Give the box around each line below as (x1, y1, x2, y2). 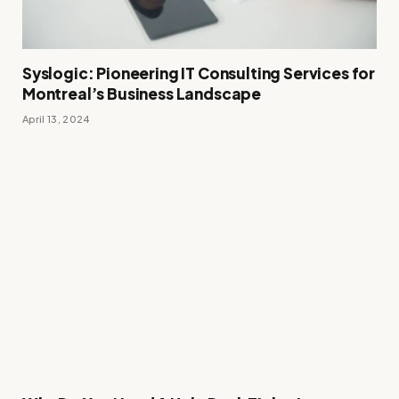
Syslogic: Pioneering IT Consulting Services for (22, 63, 376, 84)
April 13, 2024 (22, 113, 90, 126)
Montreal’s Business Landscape (22, 84, 262, 104)
